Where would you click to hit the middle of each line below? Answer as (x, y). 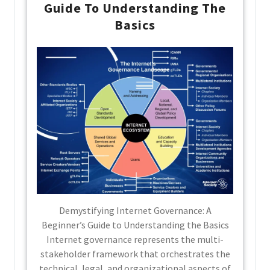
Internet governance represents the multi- (135, 239)
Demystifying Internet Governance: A (135, 210)
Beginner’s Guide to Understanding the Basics (135, 225)
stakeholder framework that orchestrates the (135, 254)
